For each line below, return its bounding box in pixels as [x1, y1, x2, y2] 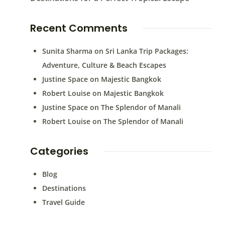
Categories [30, 144, 88, 159]
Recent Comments [30, 21, 128, 36]
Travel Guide [42, 197, 85, 207]
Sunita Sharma [42, 46, 92, 56]
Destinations [42, 183, 86, 193]
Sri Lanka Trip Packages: [105, 46, 188, 56]
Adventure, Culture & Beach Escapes [42, 60, 166, 70]
